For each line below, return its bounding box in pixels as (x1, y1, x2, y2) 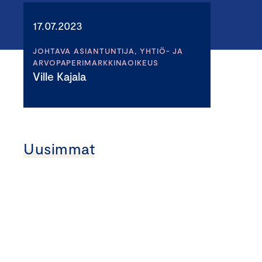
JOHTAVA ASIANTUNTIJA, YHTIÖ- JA (33, 46, 184, 56)
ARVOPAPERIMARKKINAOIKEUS (33, 58, 158, 67)
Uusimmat (23, 139, 95, 157)
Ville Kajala (40, 70, 86, 83)
